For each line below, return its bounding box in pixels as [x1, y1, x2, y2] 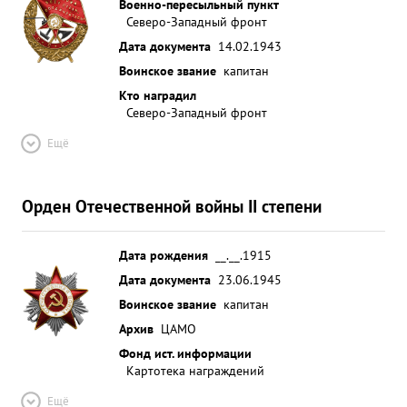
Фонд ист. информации [119, 344, 252, 362]
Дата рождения [119, 246, 208, 263]
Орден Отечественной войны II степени [22, 194, 322, 217]
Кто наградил [119, 86, 196, 104]
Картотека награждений [126, 362, 264, 379]
